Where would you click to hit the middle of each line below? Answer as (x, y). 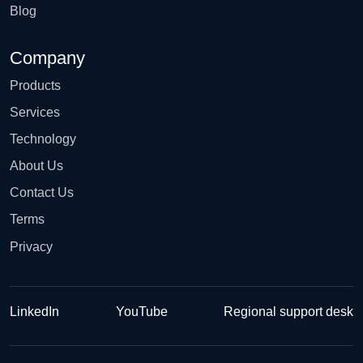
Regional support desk (288, 311)
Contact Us (42, 193)
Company (47, 58)
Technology (43, 139)
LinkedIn (34, 311)
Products (35, 85)
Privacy (31, 246)
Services (35, 112)
